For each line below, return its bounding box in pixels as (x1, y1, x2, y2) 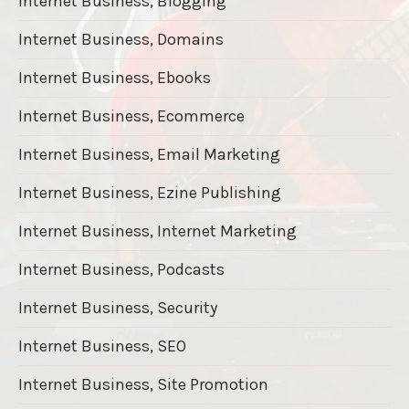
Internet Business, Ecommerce (18, 105, 245, 126)
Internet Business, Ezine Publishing (18, 182, 281, 203)
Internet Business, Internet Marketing (18, 220, 297, 241)
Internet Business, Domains (18, 28, 224, 49)
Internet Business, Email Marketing (18, 143, 280, 164)
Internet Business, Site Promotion (18, 373, 268, 394)
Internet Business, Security (18, 297, 217, 318)
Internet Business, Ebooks (18, 67, 211, 88)
